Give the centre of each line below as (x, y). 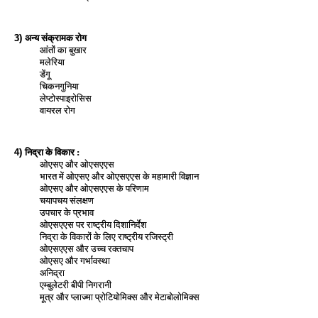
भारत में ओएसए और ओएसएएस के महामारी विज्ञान (119, 176)
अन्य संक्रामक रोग (56, 38)
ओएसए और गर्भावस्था (75, 261)
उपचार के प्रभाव (67, 212)
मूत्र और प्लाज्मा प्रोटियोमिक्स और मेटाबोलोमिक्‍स (120, 297)
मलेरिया (52, 62)
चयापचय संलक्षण (67, 200)
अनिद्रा (52, 273)
